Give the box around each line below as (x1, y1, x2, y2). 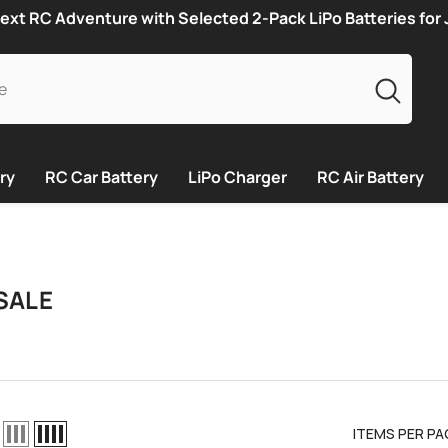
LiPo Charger (187, 166, 287, 188)
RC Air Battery (316, 166, 424, 188)
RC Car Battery (44, 166, 158, 188)
